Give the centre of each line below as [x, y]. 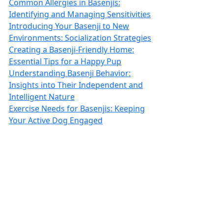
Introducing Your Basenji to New [69, 26]
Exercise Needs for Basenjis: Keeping [77, 109]
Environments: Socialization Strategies [80, 38]
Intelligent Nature [42, 97]
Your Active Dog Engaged [56, 120]
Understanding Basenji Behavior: [70, 73]
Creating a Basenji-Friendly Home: [71, 50]
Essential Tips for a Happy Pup [65, 61]
